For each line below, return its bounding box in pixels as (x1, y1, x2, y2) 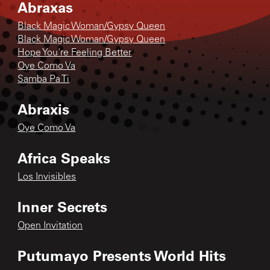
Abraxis (17, 99, 70, 118)
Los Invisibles (17, 172, 77, 182)
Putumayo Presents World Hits (17, 245, 227, 265)
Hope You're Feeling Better (17, 48, 132, 58)
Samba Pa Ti (17, 74, 70, 84)
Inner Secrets (17, 196, 108, 216)
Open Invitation (17, 221, 83, 231)
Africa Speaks (17, 148, 111, 167)
